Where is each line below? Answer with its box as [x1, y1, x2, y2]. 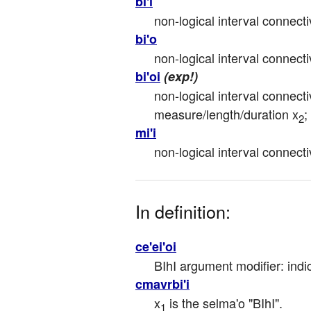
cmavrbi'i [135, 275, 190, 294]
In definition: [135, 199, 230, 224]
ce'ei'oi [135, 237, 176, 256]
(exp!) [164, 67, 198, 86]
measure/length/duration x [154, 105, 299, 124]
